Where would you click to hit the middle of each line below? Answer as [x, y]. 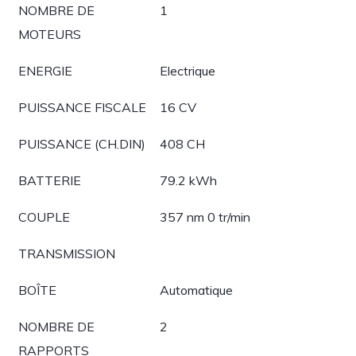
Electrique [188, 71]
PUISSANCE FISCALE [82, 107]
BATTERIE [50, 180]
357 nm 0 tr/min [205, 217]
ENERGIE [45, 71]
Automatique [196, 290]
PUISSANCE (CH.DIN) [82, 144]
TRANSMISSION [67, 253]
